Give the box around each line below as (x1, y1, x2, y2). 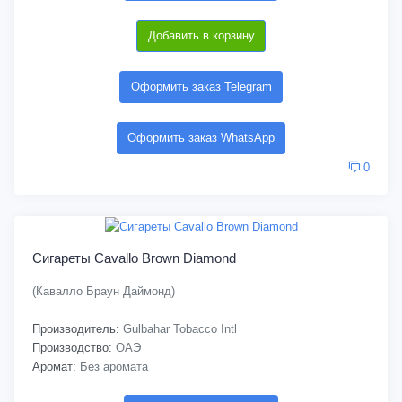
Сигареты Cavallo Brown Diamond (32, 250, 236, 267)
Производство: (32, 341, 112, 355)
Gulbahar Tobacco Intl (119, 322, 237, 336)
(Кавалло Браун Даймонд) (32, 284, 175, 299)
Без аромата (76, 360, 148, 374)
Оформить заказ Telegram (130, 80, 272, 94)
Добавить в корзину (147, 29, 255, 43)
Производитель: (32, 322, 119, 336)
